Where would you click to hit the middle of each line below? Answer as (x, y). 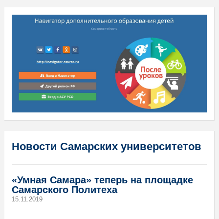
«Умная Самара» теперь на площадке (102, 180)
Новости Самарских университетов (106, 146)
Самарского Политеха (64, 189)
